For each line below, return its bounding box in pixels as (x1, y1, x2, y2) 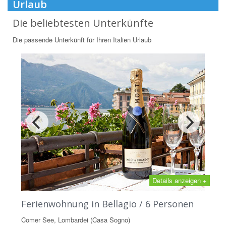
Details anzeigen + (152, 175, 207, 185)
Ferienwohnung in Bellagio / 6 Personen (21, 197, 194, 210)
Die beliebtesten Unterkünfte (13, 16, 153, 30)
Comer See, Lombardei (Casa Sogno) (21, 214, 130, 224)
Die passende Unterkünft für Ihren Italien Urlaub (13, 34, 151, 44)
